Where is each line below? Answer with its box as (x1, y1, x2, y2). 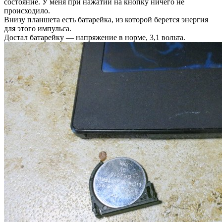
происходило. (4, 6, 50, 15)
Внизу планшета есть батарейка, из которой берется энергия (4, 15, 208, 24)
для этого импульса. (4, 24, 71, 33)
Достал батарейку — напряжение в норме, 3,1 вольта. (4, 33, 185, 42)
